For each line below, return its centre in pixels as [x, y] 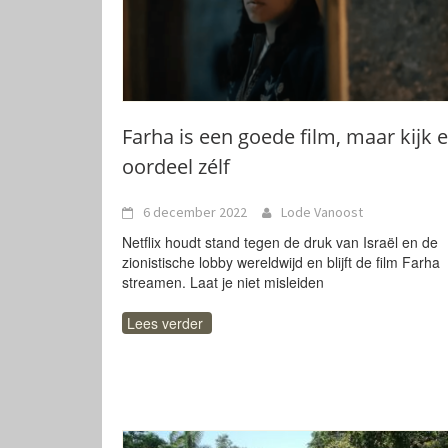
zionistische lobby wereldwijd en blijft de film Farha [281, 262]
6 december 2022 [195, 212]
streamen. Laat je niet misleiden [223, 282]
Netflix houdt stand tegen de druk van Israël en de [280, 242]
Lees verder [165, 323]
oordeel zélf [176, 166]
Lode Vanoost [322, 212]
